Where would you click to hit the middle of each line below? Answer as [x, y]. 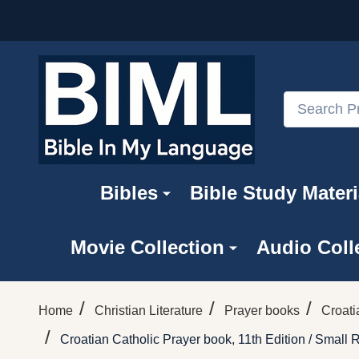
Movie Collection [147, 247]
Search [304, 101]
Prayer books [262, 310]
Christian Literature [149, 310]
